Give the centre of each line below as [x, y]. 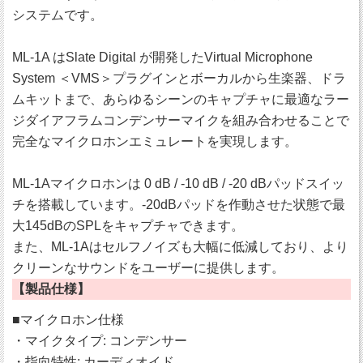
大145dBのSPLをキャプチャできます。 [128, 226]
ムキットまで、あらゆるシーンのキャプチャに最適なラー [181, 100]
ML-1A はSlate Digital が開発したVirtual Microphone [162, 58]
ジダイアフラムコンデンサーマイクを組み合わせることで [181, 121]
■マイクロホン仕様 [68, 320]
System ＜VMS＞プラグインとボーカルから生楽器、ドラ [179, 79]
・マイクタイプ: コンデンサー [100, 341]
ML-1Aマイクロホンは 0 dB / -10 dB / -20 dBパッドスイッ [178, 184]
